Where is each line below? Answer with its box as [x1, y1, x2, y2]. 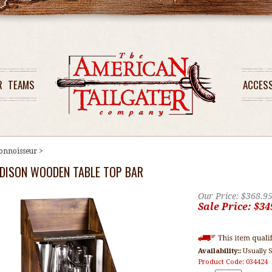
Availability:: [198, 247, 241, 255]
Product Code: [198, 258, 244, 266]
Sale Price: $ [198, 201, 259, 212]
